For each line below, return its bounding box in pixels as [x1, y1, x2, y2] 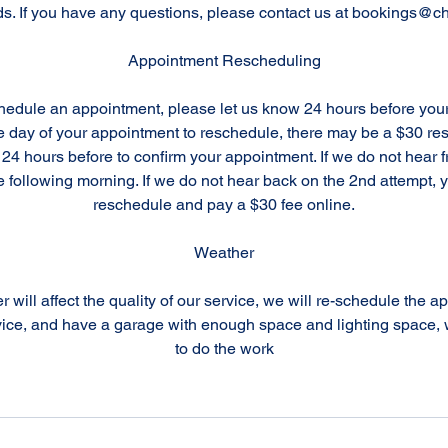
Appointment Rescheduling [127, 51, 321, 70]
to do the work [174, 339, 274, 358]
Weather [194, 243, 254, 262]
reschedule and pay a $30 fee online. [93, 195, 355, 214]
